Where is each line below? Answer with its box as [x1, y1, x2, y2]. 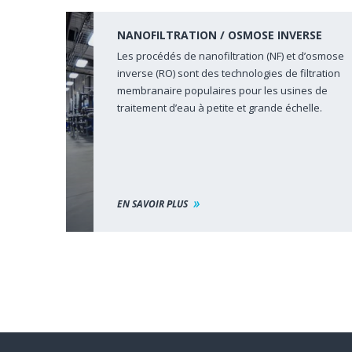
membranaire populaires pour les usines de [116, 83, 328, 97]
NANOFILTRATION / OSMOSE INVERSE [116, 27, 322, 42]
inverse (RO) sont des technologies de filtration [116, 66, 340, 80]
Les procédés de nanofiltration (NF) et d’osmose [116, 49, 344, 63]
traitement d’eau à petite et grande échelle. [116, 101, 322, 115]
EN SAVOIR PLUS [116, 197, 188, 211]
